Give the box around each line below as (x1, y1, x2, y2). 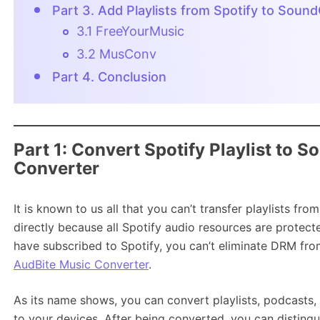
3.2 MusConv (76, 46, 156, 61)
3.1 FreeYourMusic (76, 24, 184, 39)
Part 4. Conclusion (52, 69, 166, 84)
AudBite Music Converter (14, 257, 149, 271)
